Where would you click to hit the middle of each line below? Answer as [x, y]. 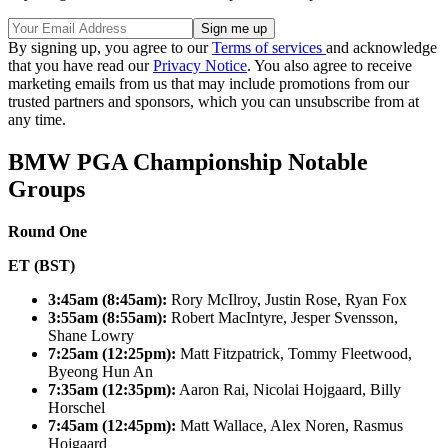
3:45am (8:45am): [107, 300]
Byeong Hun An [100, 372]
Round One [47, 232]
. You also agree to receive [329, 66]
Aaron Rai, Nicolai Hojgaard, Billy [288, 390]
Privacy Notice [200, 66]
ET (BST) [41, 266]
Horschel [76, 408]
